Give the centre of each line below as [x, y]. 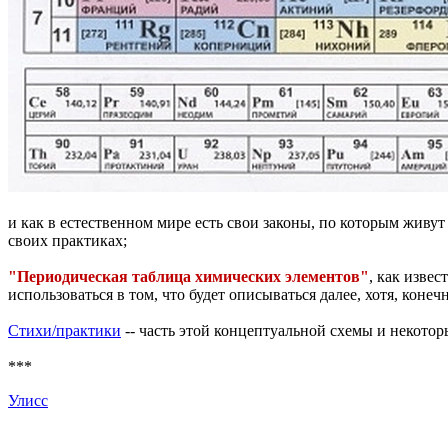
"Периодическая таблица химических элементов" [188, 277]
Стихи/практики [64, 331]
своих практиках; [67, 241]
